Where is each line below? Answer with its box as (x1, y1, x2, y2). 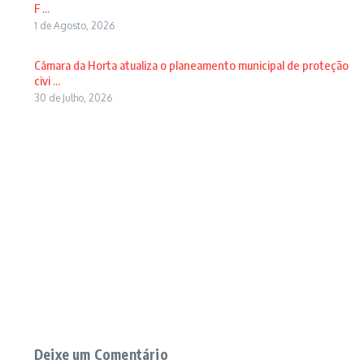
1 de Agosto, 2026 (34, 19, 115, 32)
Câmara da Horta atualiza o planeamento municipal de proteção (34, 58, 349, 72)
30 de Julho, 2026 (34, 92, 112, 104)
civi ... (34, 73, 60, 88)
